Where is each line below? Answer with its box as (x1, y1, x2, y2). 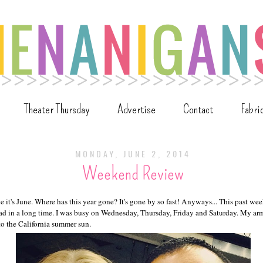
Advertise (117, 101, 156, 117)
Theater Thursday (24, 101, 90, 117)
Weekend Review (82, 162, 184, 185)
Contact (183, 101, 213, 117)
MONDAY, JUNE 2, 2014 (75, 147, 191, 160)
